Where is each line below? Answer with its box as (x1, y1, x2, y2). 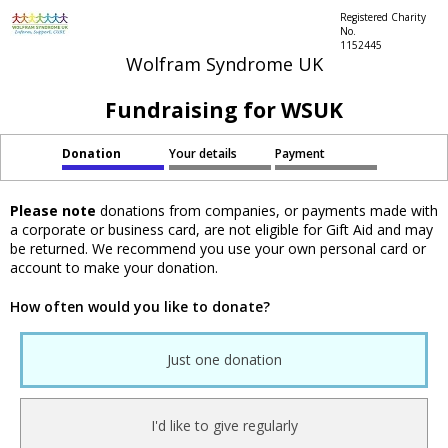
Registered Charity (339, 10, 426, 24)
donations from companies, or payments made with (96, 201, 438, 221)
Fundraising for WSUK (105, 96, 343, 124)
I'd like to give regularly (150, 416, 298, 436)
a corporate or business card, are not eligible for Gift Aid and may (10, 220, 433, 240)
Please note (10, 201, 96, 221)
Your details (168, 145, 237, 161)
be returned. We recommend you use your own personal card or (10, 239, 426, 259)
